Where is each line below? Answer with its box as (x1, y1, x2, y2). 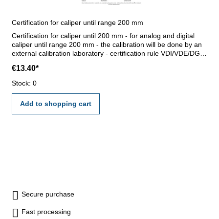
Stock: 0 (12, 79, 37, 87)
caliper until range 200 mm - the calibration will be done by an (12, 40, 202, 48)
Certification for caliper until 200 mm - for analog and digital (12, 31, 195, 40)
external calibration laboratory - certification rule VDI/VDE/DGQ (12, 49, 205, 57)
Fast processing (22, 207, 71, 216)
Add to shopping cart (20, 99, 91, 108)
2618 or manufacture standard (12, 58, 106, 66)
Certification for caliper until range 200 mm (12, 18, 143, 26)
